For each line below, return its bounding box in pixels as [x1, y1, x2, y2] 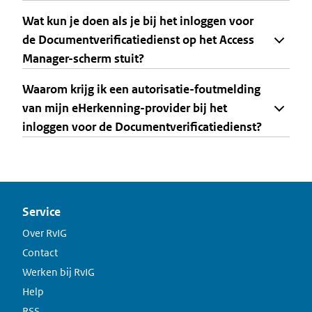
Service [22, 204, 61, 219]
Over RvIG [22, 226, 67, 240]
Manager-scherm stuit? [22, 51, 144, 66]
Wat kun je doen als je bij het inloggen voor [22, 13, 253, 29]
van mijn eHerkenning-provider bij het [22, 100, 227, 116]
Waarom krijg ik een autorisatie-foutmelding [22, 81, 260, 97]
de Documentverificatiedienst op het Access [22, 32, 254, 47]
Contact [22, 246, 58, 259]
